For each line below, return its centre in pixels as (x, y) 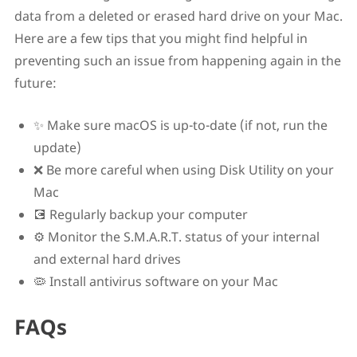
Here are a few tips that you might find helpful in (161, 38)
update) (57, 147)
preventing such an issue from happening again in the (177, 60)
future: (35, 82)
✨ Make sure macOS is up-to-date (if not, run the (180, 125)
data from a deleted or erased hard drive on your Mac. (178, 16)
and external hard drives (107, 259)
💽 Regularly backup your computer (140, 214)
